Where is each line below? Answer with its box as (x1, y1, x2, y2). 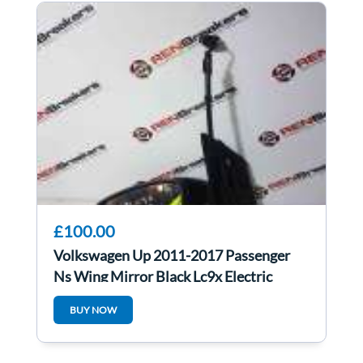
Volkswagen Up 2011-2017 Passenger (53, 246, 290, 265)
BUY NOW (70, 304, 117, 317)
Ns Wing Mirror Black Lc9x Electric (53, 267, 272, 286)
